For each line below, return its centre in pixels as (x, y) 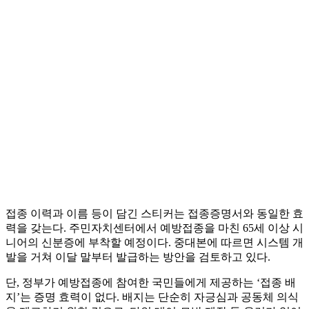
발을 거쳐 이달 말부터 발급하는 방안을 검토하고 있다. (138, 257)
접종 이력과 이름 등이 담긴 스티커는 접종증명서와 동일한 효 (154, 214)
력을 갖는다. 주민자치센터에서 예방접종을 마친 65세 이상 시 (154, 228)
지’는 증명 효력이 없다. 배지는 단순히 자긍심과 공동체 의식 (152, 297)
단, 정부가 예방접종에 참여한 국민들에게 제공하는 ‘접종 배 (151, 283)
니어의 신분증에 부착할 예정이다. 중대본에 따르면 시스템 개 (154, 243)
